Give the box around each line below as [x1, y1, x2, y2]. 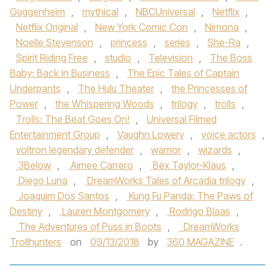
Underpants [10, 82, 61, 95]
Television [149, 52, 193, 64]
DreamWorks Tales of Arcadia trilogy [85, 174, 246, 187]
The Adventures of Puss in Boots [16, 220, 161, 233]
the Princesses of [171, 82, 247, 95]
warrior [151, 144, 181, 156]
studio [105, 52, 131, 64]
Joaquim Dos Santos [16, 190, 109, 202]
